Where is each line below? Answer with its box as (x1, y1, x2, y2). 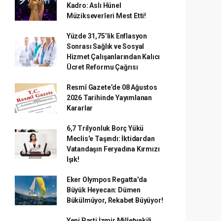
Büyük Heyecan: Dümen (66, 186, 141, 194)
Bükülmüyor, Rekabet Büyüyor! (66, 196, 163, 204)
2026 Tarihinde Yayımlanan (66, 94, 152, 102)
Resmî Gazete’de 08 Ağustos (66, 83, 157, 91)
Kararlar (66, 104, 93, 112)
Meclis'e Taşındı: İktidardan (66, 135, 155, 143)
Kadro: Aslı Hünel (66, 1, 121, 9)
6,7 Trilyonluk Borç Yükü (66, 124, 144, 132)
